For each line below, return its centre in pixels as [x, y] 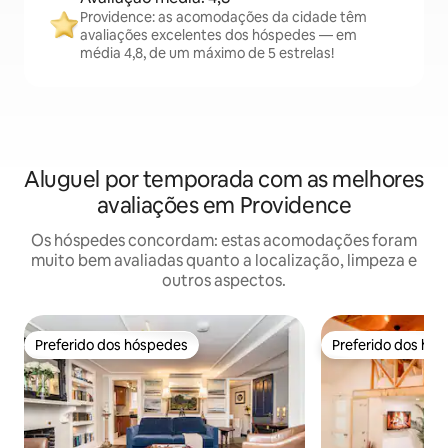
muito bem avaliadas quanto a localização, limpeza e [224, 261]
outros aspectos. [224, 281]
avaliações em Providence [224, 206]
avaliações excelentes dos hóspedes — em [218, 35]
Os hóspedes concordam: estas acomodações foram [224, 241]
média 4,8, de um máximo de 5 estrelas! [207, 53]
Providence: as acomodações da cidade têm [223, 17]
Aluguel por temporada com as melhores [224, 180]
